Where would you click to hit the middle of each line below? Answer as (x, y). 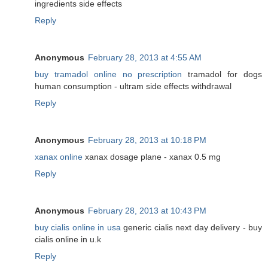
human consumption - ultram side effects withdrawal (133, 86)
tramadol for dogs (222, 74)
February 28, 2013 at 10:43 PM (147, 210)
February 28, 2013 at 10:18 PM (147, 140)
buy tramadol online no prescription (109, 74)
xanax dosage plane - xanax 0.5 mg (152, 156)
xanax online (59, 156)
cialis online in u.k (68, 239)
